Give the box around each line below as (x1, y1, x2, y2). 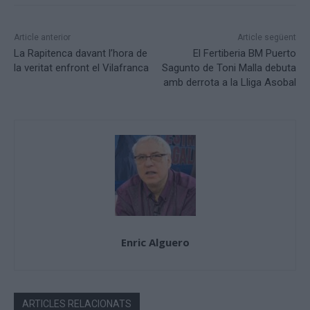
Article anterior (14, 33, 71, 43)
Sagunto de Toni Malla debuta (161, 62, 296, 75)
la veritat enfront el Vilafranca (14, 62, 149, 75)
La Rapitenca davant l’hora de (14, 47, 147, 60)
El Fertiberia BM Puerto (192, 47, 296, 60)
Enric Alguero (120, 235, 190, 250)
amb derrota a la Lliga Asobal (163, 76, 296, 89)
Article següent (237, 33, 296, 43)
